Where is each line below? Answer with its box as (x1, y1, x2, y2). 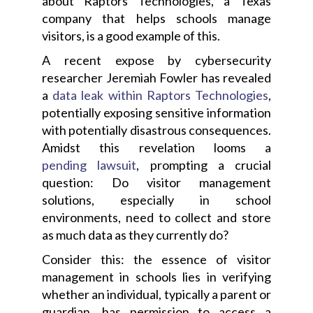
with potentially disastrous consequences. (42, 122, 271, 138)
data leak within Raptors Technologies (52, 87, 269, 103)
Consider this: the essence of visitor (42, 251, 271, 267)
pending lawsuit (42, 156, 137, 173)
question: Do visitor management (42, 174, 271, 190)
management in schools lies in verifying (42, 268, 271, 284)
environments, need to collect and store (42, 209, 271, 225)
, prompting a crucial (136, 156, 271, 173)
